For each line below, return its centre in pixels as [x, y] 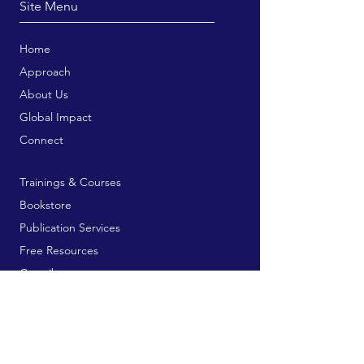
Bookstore [45, 205]
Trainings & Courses [70, 182]
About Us [44, 94]
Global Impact [56, 117]
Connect [41, 140]
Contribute [48, 273]
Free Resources [59, 250]
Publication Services [70, 227]
